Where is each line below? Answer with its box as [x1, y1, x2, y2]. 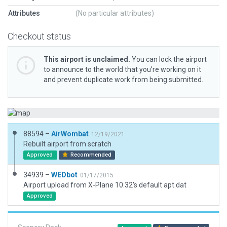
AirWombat [51, 130, 89, 138]
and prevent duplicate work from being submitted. [44, 75, 203, 84]
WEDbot [51, 171, 78, 179]
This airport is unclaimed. [44, 55, 130, 63]
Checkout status [8, 31, 71, 42]
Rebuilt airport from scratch [23, 140, 111, 148]
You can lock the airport [130, 55, 207, 63]
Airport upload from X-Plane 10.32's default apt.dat [23, 181, 186, 189]
